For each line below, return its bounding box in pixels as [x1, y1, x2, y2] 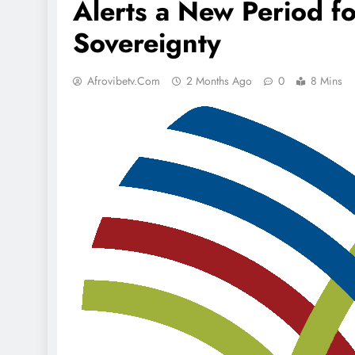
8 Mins [311, 73, 342, 89]
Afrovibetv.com [87, 73, 160, 89]
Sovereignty [73, 24, 221, 63]
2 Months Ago [186, 73, 252, 89]
